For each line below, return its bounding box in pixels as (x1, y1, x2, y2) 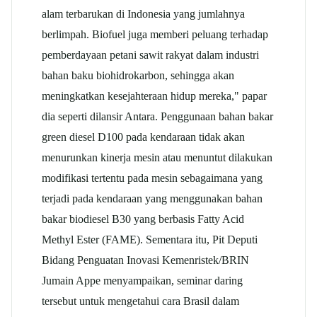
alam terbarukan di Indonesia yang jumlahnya (42, 7, 245, 21)
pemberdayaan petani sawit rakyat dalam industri (42, 48, 259, 62)
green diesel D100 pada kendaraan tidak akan (42, 130, 245, 144)
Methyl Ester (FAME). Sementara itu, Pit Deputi (42, 233, 258, 247)
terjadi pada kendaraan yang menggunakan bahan (42, 192, 263, 206)
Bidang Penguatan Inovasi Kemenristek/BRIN (42, 253, 249, 267)
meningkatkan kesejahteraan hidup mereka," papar (42, 89, 267, 103)
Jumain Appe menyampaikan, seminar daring (42, 274, 243, 288)
